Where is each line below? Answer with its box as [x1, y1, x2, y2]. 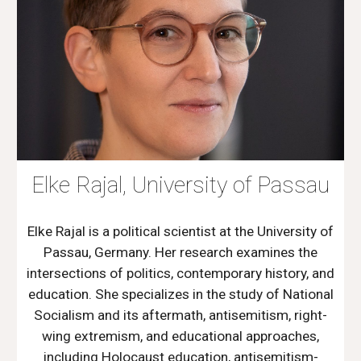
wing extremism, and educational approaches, [42, 327, 319, 344]
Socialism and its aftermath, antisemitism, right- [34, 306, 327, 323]
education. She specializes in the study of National [27, 285, 334, 302]
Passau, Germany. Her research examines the [44, 243, 317, 260]
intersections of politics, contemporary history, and [27, 264, 334, 281]
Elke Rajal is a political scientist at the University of [27, 222, 334, 239]
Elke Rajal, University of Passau [31, 171, 330, 198]
